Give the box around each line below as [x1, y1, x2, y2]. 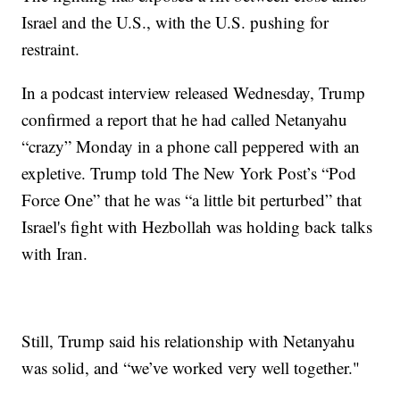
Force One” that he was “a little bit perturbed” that [21, 187, 362, 211]
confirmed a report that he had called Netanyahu [21, 107, 348, 130]
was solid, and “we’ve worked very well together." [21, 355, 361, 379]
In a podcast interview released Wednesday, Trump [21, 80, 366, 104]
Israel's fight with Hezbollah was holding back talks [21, 214, 373, 237]
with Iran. [21, 241, 88, 264]
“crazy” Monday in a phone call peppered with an [21, 134, 361, 157]
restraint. [21, 37, 80, 60]
